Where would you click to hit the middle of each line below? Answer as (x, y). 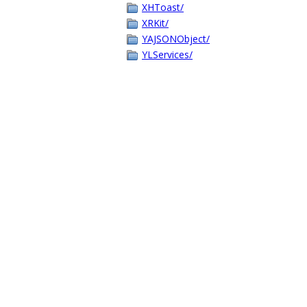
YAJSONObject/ (176, 39)
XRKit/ (155, 23)
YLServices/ (167, 54)
